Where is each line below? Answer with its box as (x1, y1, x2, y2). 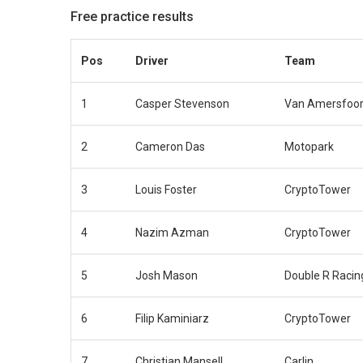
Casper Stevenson (135, 96, 229, 110)
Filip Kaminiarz (135, 311, 209, 325)
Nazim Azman (135, 225, 209, 239)
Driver (135, 53, 169, 67)
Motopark (284, 139, 334, 153)
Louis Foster (135, 182, 197, 196)
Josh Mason (135, 268, 198, 282)
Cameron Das (135, 139, 205, 153)
